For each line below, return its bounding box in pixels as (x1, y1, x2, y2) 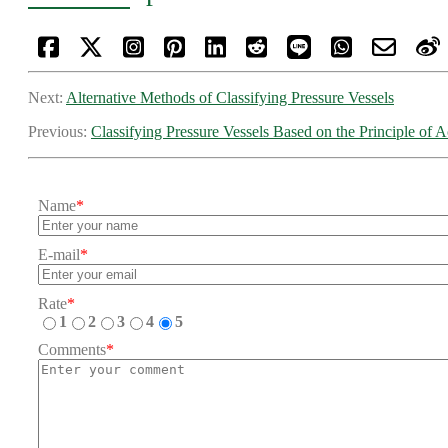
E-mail (38, 246, 80, 263)
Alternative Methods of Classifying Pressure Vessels (66, 89, 394, 106)
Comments (38, 341, 106, 358)
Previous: (28, 123, 91, 140)
